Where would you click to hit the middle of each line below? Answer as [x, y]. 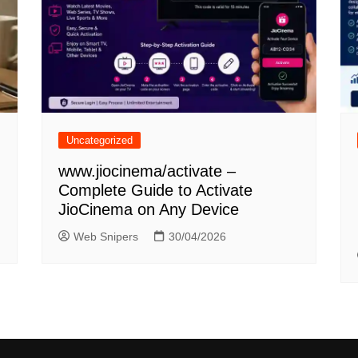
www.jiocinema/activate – [147, 171]
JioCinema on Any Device [149, 210]
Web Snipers [106, 237]
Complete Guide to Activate [156, 191]
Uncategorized [100, 141]
